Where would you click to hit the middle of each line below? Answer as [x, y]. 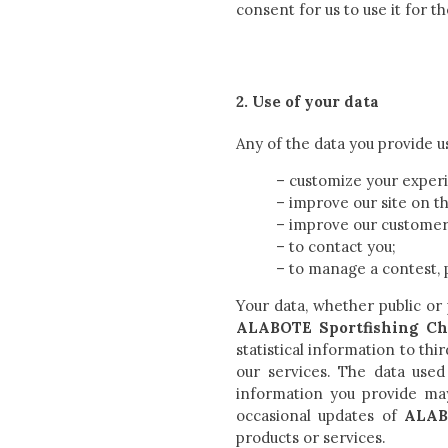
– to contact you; [336, 246]
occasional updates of [320, 415]
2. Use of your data [307, 101]
